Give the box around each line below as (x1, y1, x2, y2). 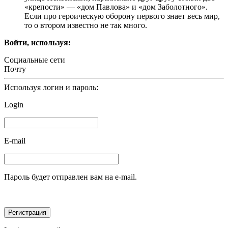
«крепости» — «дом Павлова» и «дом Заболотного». (24, 3, 208, 12)
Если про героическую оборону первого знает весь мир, (24, 12, 220, 21)
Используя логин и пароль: (4, 83, 98, 92)
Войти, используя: (4, 38, 71, 47)
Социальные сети (4, 55, 65, 65)
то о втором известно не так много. (24, 21, 147, 30)
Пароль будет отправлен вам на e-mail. (4, 173, 137, 182)
